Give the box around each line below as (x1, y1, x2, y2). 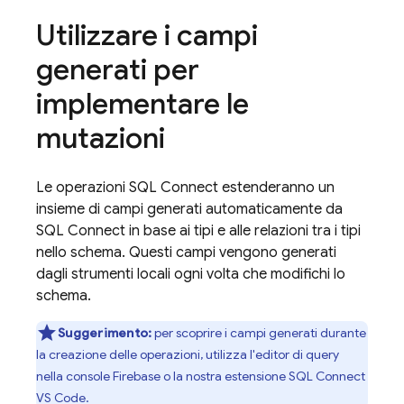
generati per (36, 51, 199, 87)
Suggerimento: (58, 325, 152, 341)
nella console (36, 368, 113, 384)
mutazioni (36, 120, 165, 156)
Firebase (113, 368, 161, 384)
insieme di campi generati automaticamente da (36, 200, 343, 218)
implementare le (36, 86, 249, 122)
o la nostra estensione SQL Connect (161, 368, 365, 384)
